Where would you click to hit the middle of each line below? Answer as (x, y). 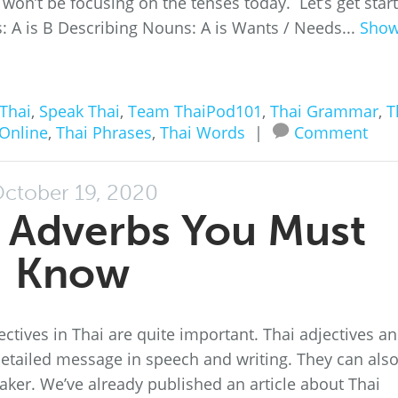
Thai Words (203, 132)
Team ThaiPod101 (195, 111)
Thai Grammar (324, 111)
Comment (331, 132)
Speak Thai (80, 111)
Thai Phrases (104, 132)
